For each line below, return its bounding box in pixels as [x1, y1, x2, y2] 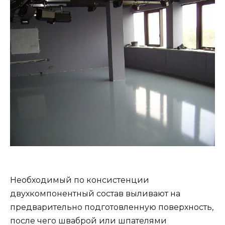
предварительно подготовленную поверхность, [10, 202, 213, 212]
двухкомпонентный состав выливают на [10, 189, 180, 199]
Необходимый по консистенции [10, 175, 149, 185]
